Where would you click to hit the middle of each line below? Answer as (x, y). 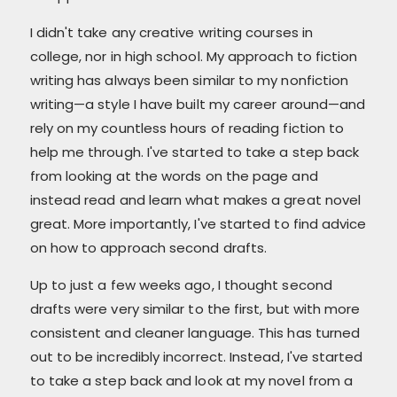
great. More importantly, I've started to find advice (198, 223)
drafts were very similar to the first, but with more (195, 308)
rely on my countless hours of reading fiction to (187, 128)
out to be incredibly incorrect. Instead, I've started (196, 356)
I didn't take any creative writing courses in (171, 32)
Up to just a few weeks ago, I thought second (181, 284)
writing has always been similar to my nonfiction (189, 80)
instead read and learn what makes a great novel (195, 199)
